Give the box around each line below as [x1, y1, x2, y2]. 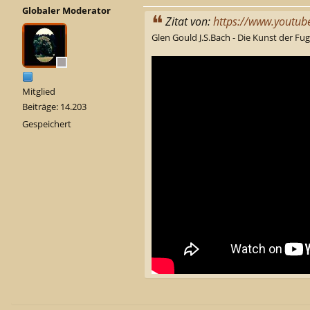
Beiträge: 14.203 [22, 100, 86, 113]
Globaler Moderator [22, 3, 111, 17]
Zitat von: [165, 13, 213, 29]
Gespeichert [22, 117, 71, 130]
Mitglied [22, 84, 55, 98]
